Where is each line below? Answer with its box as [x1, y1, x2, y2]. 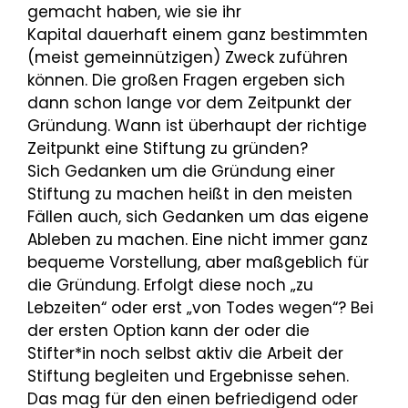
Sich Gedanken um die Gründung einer [27, 160, 335, 183]
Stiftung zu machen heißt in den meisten [27, 183, 352, 206]
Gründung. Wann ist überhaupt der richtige [27, 115, 367, 138]
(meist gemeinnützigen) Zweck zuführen [27, 46, 348, 69]
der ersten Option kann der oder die [27, 320, 310, 342]
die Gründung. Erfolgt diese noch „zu [27, 274, 313, 297]
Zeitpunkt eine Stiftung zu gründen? [27, 138, 308, 160]
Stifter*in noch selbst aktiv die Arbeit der [27, 342, 343, 365]
